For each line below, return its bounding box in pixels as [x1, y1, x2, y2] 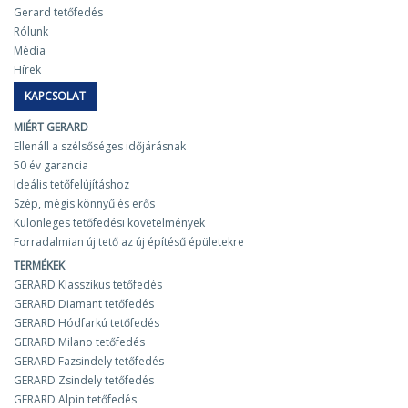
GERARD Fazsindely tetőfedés [14, 352, 164, 369]
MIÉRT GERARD [14, 118, 88, 135]
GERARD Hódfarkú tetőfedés [14, 314, 159, 331]
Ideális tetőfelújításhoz [14, 176, 129, 192]
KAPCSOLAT [25, 87, 86, 104]
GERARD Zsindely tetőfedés [14, 372, 154, 388]
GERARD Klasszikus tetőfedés [14, 276, 162, 292]
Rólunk [14, 24, 48, 40]
